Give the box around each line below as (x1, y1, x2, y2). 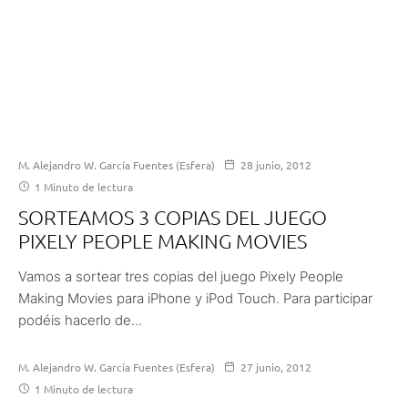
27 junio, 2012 (240, 359, 311, 374)
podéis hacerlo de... (18, 311, 142, 329)
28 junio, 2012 (240, 157, 311, 172)
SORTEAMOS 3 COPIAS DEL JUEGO (18, 204, 327, 229)
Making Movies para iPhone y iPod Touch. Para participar (18, 289, 372, 307)
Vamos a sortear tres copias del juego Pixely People (18, 267, 343, 285)
